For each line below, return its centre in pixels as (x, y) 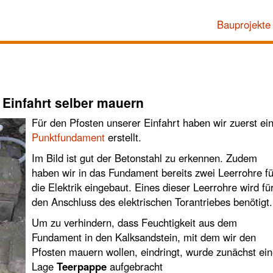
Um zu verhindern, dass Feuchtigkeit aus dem (134, 222)
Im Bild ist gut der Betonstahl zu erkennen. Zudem (144, 158)
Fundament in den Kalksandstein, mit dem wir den (144, 237)
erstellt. (123, 137)
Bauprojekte (244, 24)
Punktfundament (68, 137)
